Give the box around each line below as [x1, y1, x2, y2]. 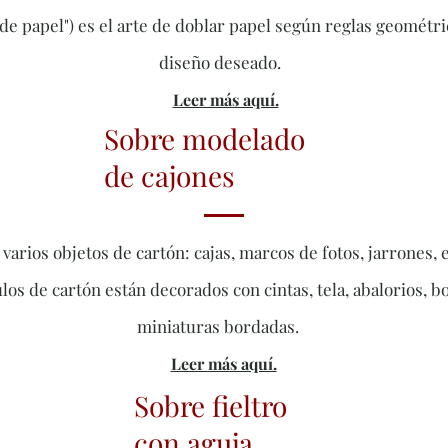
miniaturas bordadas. [137, 315, 299, 338]
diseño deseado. [159, 51, 281, 74]
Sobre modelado [104, 120, 305, 158]
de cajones [104, 157, 235, 195]
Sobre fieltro [134, 387, 287, 425]
